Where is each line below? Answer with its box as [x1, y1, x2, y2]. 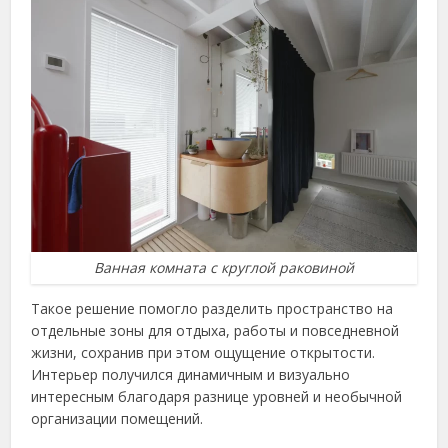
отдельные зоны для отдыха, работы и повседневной [31, 321, 400, 341]
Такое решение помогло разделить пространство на [31, 299, 394, 319]
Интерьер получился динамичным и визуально [31, 365, 351, 385]
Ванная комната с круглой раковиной [94, 258, 354, 278]
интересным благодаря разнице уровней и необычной [31, 387, 403, 407]
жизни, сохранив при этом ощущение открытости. [31, 343, 376, 363]
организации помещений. [31, 409, 204, 429]
